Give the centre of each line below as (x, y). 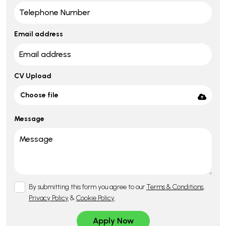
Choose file (39, 95)
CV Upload (33, 76)
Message (29, 119)
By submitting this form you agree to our (88, 187)
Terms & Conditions (175, 187)
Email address (39, 34)
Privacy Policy (49, 198)
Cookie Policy (95, 198)
